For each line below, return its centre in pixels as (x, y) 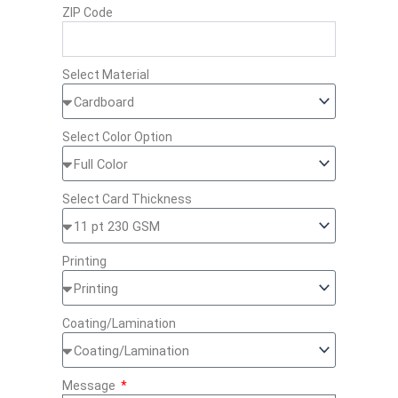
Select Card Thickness (127, 199)
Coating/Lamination (119, 324)
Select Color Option (117, 137)
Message (90, 386)
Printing (84, 262)
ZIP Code (88, 13)
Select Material (106, 75)
